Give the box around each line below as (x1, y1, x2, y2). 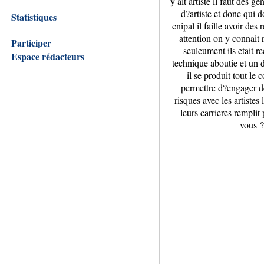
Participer (11, 36, 51, 49)
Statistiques (11, 10, 57, 24)
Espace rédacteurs (11, 49, 84, 63)
